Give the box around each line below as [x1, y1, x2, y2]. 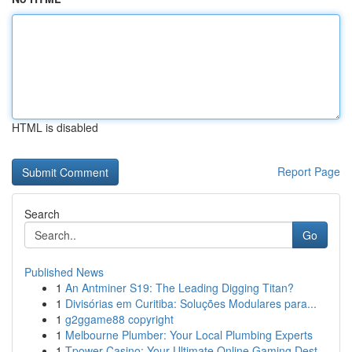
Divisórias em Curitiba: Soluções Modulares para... [65, 295, 317, 311]
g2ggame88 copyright [65, 311, 174, 327]
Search [24, 206, 60, 222]
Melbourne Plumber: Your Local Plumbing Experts [65, 327, 313, 343]
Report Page [277, 163, 340, 179]
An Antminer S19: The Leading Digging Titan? [65, 280, 294, 295]
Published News [24, 264, 104, 280]
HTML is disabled [12, 119, 98, 135]
